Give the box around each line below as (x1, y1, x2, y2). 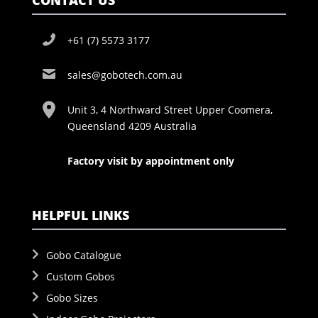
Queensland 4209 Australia (67, 119, 197, 133)
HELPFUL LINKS (31, 207, 129, 224)
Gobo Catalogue (45, 248, 121, 263)
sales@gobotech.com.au (67, 68, 182, 82)
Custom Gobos (45, 270, 115, 284)
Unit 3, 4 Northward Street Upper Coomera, (67, 103, 273, 117)
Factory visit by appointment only (67, 154, 234, 168)
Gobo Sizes (45, 291, 98, 305)
